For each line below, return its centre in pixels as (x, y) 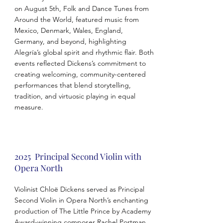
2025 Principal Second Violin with (78, 156)
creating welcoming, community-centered (80, 74)
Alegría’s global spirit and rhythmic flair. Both (84, 52)
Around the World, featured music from (76, 19)
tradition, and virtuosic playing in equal (75, 96)
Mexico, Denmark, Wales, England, (68, 30)
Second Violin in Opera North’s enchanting (81, 200)
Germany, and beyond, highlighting (70, 41)
